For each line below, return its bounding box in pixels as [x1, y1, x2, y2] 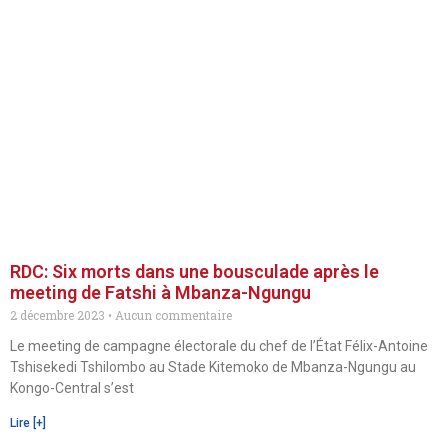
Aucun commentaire [112, 307, 232, 323]
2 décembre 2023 [10, 307, 108, 323]
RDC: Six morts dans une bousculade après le [10, 261, 379, 282]
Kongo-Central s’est [10, 380, 134, 396]
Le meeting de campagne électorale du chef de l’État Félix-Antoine [10, 338, 428, 354]
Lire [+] [10, 416, 46, 430]
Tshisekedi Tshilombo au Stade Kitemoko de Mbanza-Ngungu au [10, 359, 416, 375]
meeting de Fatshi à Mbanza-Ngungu [10, 282, 311, 303]
